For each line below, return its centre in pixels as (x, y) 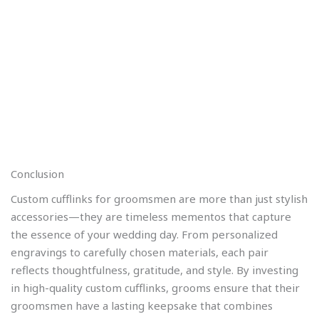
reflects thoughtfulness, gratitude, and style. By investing (155, 270)
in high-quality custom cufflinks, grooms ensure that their (155, 288)
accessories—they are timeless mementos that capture (151, 217)
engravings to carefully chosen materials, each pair (140, 252)
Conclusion (37, 173)
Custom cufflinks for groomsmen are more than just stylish (159, 199)
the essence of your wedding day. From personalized (144, 235)
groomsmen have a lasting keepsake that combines (142, 306)
